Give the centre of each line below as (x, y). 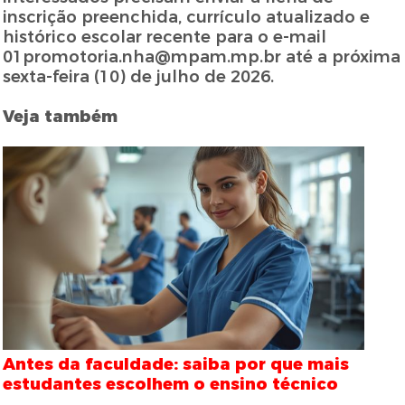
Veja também (61, 117)
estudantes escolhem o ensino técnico (171, 385)
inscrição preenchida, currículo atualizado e (187, 18)
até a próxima (341, 57)
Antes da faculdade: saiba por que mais (176, 365)
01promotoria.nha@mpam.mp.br (142, 57)
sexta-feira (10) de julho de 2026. (139, 77)
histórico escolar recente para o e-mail (165, 38)
